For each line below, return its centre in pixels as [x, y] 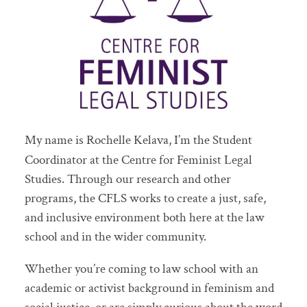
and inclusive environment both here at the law [144, 217]
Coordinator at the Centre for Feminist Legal [138, 160]
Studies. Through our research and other [127, 179]
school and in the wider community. [115, 236]
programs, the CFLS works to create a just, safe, [145, 198]
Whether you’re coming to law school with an [141, 269]
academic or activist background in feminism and [149, 288]
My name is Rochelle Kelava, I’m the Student [138, 140]
